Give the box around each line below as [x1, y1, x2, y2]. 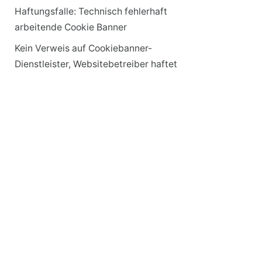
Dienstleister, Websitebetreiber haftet [14, 58, 177, 70]
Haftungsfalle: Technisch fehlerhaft [14, 6, 167, 17]
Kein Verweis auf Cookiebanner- [14, 43, 152, 54]
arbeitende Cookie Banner [14, 22, 127, 33]
